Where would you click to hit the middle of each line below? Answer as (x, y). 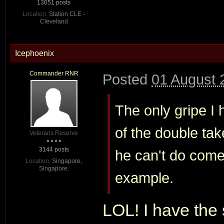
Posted (127, 79)
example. (144, 178)
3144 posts (54, 149)
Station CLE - (67, 14)
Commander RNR (54, 73)
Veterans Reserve (54, 133)
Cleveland (54, 21)
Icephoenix (34, 53)
